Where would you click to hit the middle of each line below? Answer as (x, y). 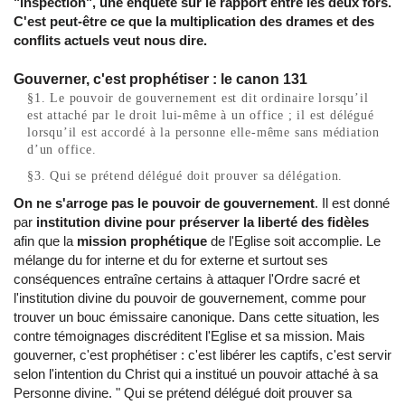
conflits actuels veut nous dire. (110, 41)
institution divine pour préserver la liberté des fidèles (201, 222)
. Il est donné (352, 203)
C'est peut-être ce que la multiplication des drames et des (194, 22)
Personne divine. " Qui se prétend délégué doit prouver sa (183, 393)
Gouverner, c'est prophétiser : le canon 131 (160, 80)
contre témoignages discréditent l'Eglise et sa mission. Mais (189, 336)
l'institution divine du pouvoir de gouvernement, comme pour (190, 298)
